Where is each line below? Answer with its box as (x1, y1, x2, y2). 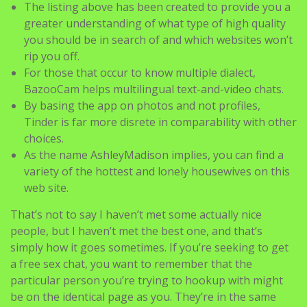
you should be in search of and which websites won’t (24, 32, 293, 47)
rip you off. (24, 48, 79, 64)
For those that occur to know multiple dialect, (24, 64, 256, 80)
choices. (24, 130, 64, 146)
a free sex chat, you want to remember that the (10, 256, 252, 271)
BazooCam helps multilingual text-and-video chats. (24, 81, 284, 97)
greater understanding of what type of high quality (24, 15, 286, 31)
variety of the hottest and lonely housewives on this (24, 163, 290, 179)
